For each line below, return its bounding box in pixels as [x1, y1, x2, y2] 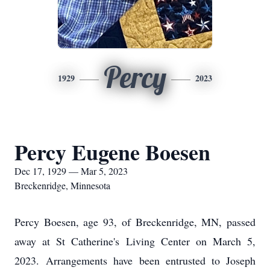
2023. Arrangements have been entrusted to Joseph [14, 253, 256, 268]
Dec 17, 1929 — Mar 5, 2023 [14, 165, 128, 177]
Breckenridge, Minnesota [14, 179, 110, 192]
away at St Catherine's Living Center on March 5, [14, 234, 256, 248]
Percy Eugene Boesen [14, 136, 210, 168]
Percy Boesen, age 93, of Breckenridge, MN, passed [14, 215, 256, 229]
